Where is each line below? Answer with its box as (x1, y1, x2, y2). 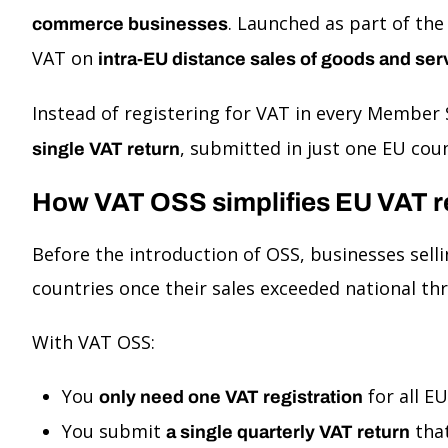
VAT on (32, 46, 98, 70)
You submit (62, 419, 166, 443)
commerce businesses (32, 14, 228, 34)
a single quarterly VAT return (166, 422, 410, 442)
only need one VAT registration (99, 387, 363, 407)
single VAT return (32, 139, 180, 159)
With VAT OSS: (32, 330, 155, 354)
